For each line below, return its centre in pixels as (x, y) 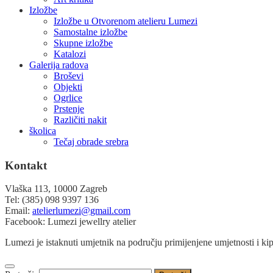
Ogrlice (68, 98)
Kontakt (26, 165)
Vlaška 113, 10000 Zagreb (56, 189)
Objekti (68, 87)
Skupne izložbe (83, 43)
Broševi (69, 76)
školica (43, 131)
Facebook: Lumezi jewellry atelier (70, 222)
